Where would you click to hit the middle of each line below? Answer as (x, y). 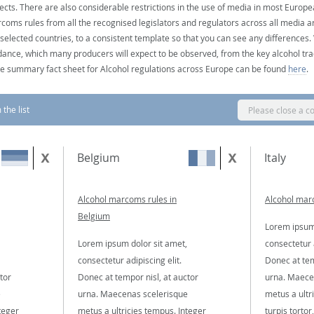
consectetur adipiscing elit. (130, 260)
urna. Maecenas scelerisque (133, 294)
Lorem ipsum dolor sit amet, (132, 243)
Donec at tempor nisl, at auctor (138, 277)
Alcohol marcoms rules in (127, 199)
